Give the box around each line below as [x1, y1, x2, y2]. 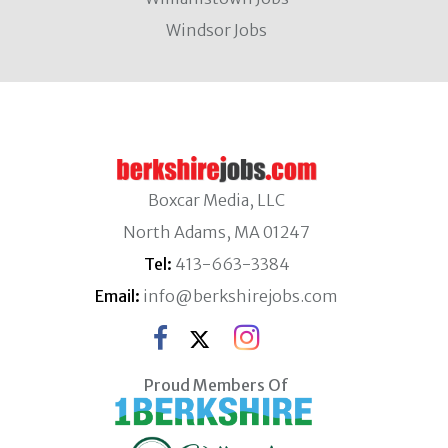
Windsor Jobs [166, 20, 267, 40]
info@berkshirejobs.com [143, 286, 338, 306]
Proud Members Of [144, 375, 289, 395]
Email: [95, 286, 140, 306]
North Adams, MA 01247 [123, 222, 310, 242]
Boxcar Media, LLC [148, 190, 285, 210]
